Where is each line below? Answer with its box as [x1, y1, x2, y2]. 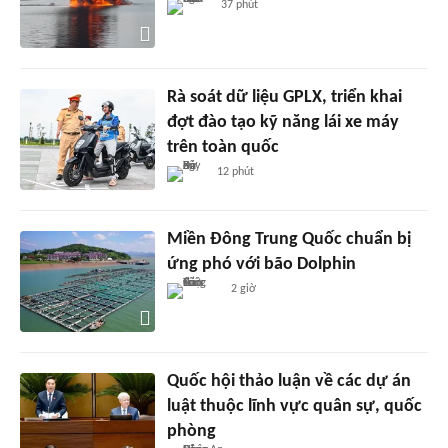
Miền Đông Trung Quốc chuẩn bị [166, 229, 411, 249]
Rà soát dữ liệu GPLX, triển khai [166, 87, 402, 107]
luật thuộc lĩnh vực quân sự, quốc [166, 396, 422, 416]
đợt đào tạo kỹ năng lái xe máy [166, 112, 399, 132]
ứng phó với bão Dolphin [166, 254, 356, 274]
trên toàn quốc [166, 137, 279, 157]
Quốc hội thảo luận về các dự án [166, 371, 411, 391]
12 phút [217, 165, 255, 178]
